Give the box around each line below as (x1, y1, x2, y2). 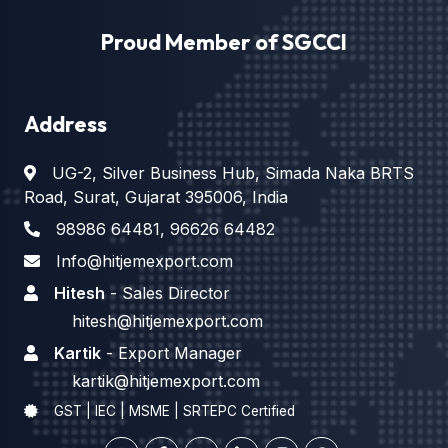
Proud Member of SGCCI (101, 28, 347, 57)
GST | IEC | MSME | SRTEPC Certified (54, 403, 295, 420)
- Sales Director (105, 283, 230, 304)
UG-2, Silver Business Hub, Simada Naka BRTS (52, 163, 414, 184)
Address (24, 110, 107, 139)
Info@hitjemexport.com (56, 251, 233, 272)
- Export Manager (101, 343, 242, 364)
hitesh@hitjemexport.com (72, 311, 263, 332)
